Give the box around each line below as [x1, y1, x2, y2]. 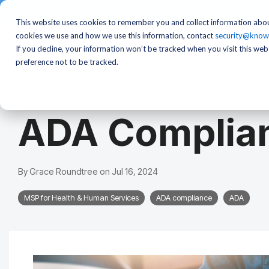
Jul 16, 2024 [112, 166, 158, 177]
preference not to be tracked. [16, 57, 118, 67]
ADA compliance [156, 193, 212, 202]
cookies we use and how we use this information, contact [16, 31, 215, 40]
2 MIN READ [18, 92, 58, 101]
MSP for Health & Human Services [24, 193, 139, 202]
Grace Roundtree [29, 166, 100, 177]
